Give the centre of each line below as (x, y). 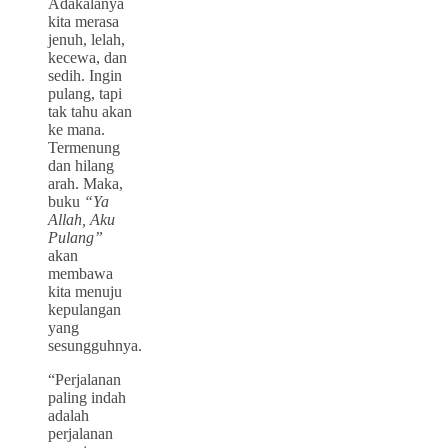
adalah (68, 415)
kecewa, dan (87, 57)
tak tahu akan (90, 111)
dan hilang (81, 165)
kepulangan (84, 309)
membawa (80, 273)
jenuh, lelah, (86, 39)
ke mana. (76, 129)
